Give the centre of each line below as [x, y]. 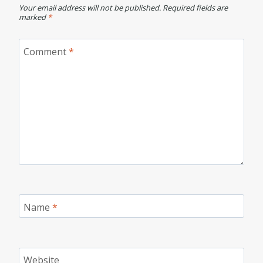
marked [33, 17]
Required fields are [195, 7]
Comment [46, 51]
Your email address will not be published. [90, 7]
